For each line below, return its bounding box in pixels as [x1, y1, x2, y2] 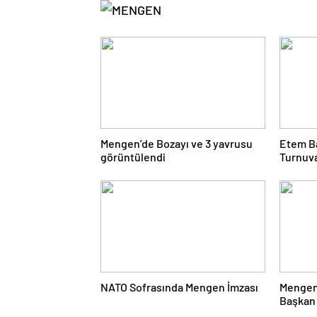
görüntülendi [100, 150, 166, 163]
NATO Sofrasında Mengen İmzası [100, 280, 258, 294]
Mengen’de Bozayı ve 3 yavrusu [100, 137, 253, 150]
